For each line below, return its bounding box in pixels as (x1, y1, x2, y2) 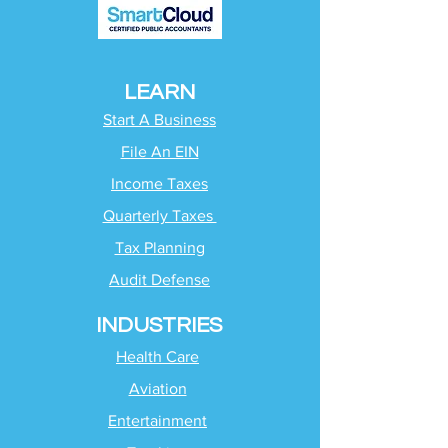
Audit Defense (109, 271, 210, 288)
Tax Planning (114, 239, 205, 256)
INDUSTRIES (96, 314, 222, 337)
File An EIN (120, 143, 199, 160)
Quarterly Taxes (102, 207, 217, 224)
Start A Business (103, 111, 216, 128)
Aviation (128, 380, 187, 397)
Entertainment (108, 412, 207, 429)
